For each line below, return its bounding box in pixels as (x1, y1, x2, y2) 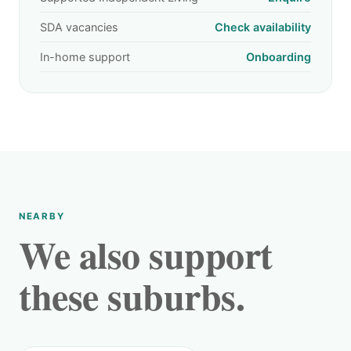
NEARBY (19, 211, 65, 222)
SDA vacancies (40, 20, 118, 34)
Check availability (215, 20, 311, 34)
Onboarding (246, 50, 311, 63)
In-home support (40, 50, 130, 63)
